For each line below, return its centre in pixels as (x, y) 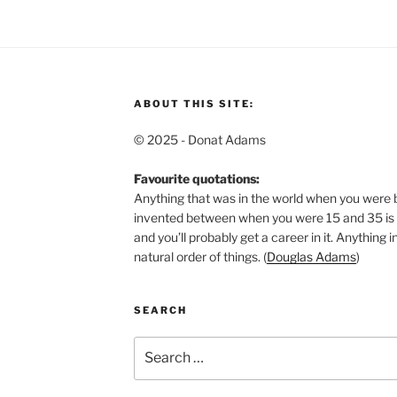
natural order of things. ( (200, 257)
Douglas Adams (311, 257)
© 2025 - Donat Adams (199, 140)
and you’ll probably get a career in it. (234, 237)
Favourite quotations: (196, 179)
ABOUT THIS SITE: (194, 104)
